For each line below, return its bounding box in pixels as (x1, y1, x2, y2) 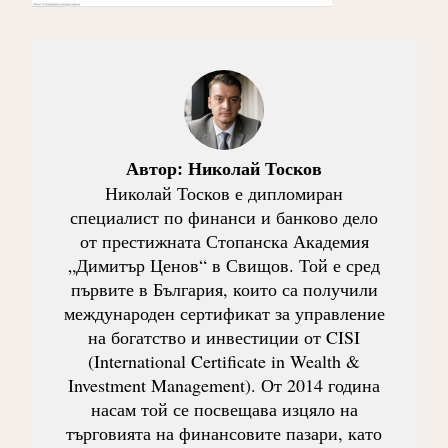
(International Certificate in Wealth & (88, 348, 360, 373)
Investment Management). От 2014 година (68, 372, 380, 397)
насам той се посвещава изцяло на (90, 396, 358, 421)
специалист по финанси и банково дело (70, 204, 378, 229)
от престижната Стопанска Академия (79, 228, 369, 253)
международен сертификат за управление (63, 300, 385, 325)
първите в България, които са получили (70, 276, 378, 301)
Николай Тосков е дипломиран (105, 180, 343, 205)
